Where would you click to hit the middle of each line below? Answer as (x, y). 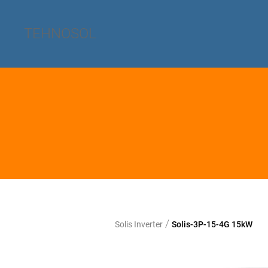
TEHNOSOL (60, 33)
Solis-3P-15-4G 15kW (212, 224)
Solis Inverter (139, 224)
